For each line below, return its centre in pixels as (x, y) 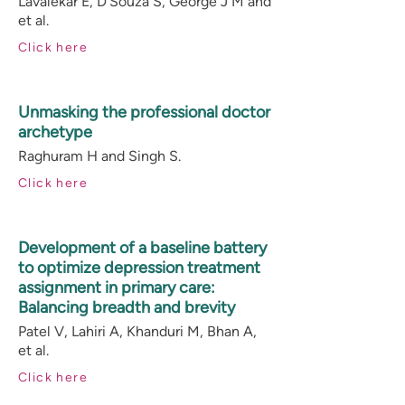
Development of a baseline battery (142, 248)
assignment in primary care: (117, 287)
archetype (55, 132)
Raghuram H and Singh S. (99, 156)
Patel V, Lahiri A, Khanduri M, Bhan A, (137, 331)
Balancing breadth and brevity (127, 307)
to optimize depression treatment (139, 268)
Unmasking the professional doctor (144, 112)
